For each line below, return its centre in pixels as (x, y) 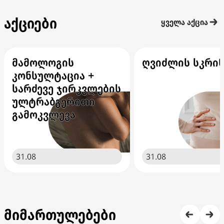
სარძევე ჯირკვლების (66, 88)
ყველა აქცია (184, 22)
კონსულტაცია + (53, 75)
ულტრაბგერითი (53, 101)
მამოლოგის (43, 62)
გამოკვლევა (44, 114)
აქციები (30, 23)
